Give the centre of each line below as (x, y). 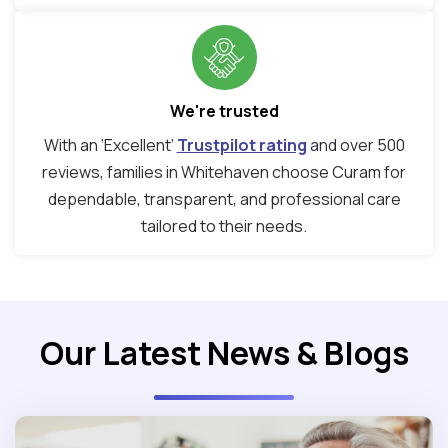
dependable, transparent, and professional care (224, 199)
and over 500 (355, 145)
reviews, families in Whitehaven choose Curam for (224, 172)
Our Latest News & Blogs (224, 353)
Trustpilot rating (241, 145)
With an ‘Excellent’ (110, 145)
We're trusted (224, 111)
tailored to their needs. (224, 226)
